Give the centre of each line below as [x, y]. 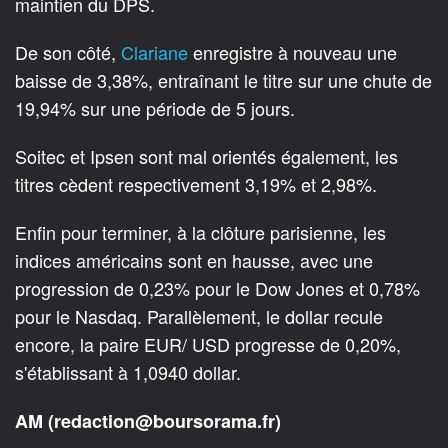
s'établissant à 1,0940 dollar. [128, 372]
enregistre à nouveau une [295, 52]
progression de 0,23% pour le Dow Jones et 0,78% [217, 288]
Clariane [157, 52]
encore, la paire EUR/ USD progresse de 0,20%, [208, 344]
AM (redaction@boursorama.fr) [148, 421]
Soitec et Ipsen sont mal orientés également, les [206, 156]
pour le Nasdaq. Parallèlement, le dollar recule [199, 316]
